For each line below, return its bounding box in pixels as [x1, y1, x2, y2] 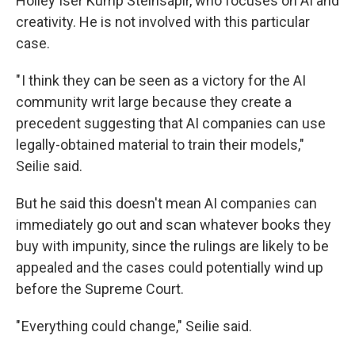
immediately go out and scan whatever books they [16, 216, 331, 234]
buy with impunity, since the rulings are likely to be [16, 238, 329, 255]
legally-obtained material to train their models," [16, 136, 304, 154]
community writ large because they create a [16, 94, 292, 111]
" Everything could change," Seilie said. [16, 318, 252, 335]
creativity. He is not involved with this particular [16, 13, 310, 31]
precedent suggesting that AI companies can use [16, 115, 326, 132]
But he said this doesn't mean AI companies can [16, 195, 317, 212]
